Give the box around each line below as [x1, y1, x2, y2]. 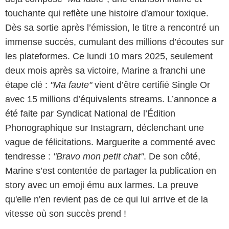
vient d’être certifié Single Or [95, 80, 210, 90]
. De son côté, [144, 151, 200, 162]
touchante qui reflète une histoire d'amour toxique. [5, 8, 209, 19]
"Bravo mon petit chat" [53, 151, 144, 162]
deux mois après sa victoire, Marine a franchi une [5, 65, 205, 76]
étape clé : [5, 80, 50, 90]
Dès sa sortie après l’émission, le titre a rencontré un [5, 22, 219, 33]
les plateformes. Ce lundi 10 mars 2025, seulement [5, 51, 213, 62]
